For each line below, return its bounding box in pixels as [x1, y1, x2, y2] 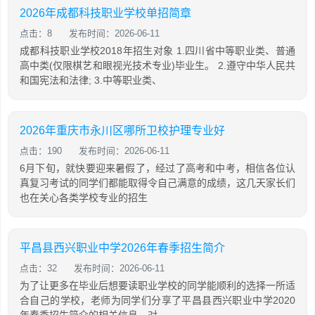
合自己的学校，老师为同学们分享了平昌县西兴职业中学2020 [20, 295, 295, 306]
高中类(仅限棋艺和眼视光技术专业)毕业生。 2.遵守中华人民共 [20, 60, 295, 71]
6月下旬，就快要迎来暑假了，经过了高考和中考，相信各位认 [20, 162, 295, 174]
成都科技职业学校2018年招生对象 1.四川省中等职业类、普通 [20, 45, 295, 56]
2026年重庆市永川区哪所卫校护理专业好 [20, 124, 225, 136]
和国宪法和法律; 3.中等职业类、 [20, 75, 162, 86]
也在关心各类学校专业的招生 [20, 192, 148, 203]
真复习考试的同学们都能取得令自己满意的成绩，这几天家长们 [20, 177, 295, 188]
